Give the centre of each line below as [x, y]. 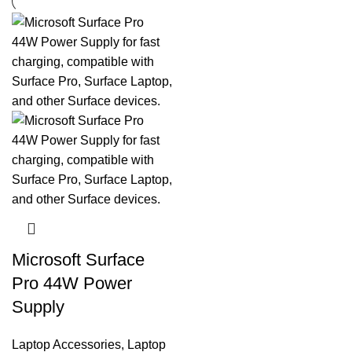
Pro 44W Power [72, 284]
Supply [38, 307]
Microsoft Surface [78, 260]
